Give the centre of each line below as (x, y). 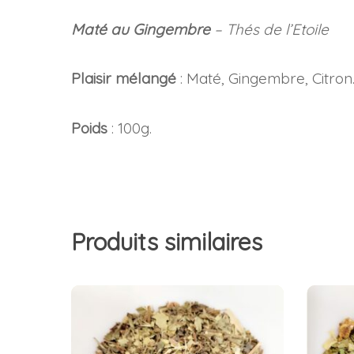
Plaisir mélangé (124, 79)
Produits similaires (167, 242)
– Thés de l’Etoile (269, 29)
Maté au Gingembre (141, 29)
